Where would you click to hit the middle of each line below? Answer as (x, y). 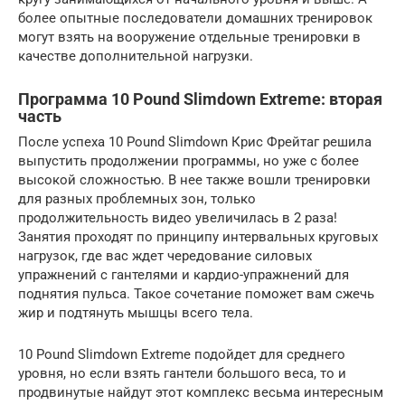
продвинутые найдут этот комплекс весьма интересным (201, 392)
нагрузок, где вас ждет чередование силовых (165, 256)
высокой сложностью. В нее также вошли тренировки (194, 180)
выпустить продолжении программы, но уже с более (188, 161)
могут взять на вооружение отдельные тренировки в (189, 37)
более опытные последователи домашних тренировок (195, 18)
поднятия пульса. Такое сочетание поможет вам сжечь (196, 294)
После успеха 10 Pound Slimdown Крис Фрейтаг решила (195, 142)
